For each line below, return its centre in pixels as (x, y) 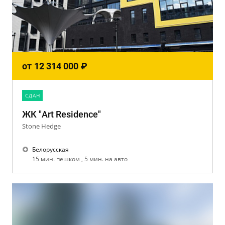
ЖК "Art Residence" (62, 114)
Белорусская (50, 149)
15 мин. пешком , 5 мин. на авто (81, 159)
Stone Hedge (41, 126)
